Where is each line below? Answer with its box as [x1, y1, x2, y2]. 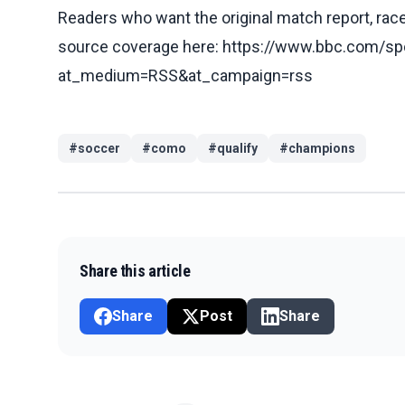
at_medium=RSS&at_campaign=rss [58, 65, 313, 85]
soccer [78, 140, 120, 155]
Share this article [80, 260, 191, 280]
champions [288, 140, 355, 155]
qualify [217, 140, 258, 155]
